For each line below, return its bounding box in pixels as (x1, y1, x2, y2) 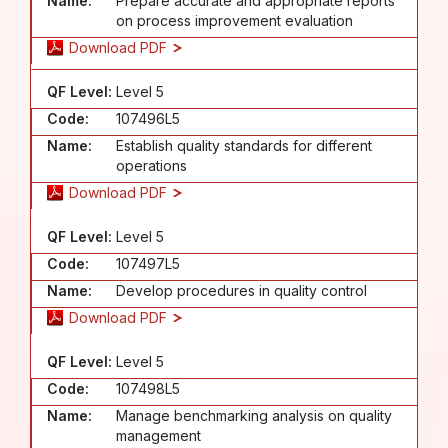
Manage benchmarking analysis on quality (116, 406, 392, 424)
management (116, 426, 201, 444)
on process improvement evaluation (116, 11, 353, 29)
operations (116, 156, 187, 174)
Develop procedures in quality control (116, 281, 367, 299)
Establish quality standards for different (116, 136, 372, 154)
